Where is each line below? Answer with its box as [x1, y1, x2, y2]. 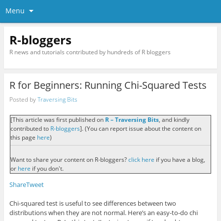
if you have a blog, [154, 155, 205, 164]
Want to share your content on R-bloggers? [10, 155, 127, 164]
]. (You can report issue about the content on [79, 124, 201, 133]
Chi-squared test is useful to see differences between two [9, 198, 176, 208]
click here [126, 155, 154, 164]
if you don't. [30, 164, 64, 173]
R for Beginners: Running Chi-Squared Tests [9, 78, 207, 92]
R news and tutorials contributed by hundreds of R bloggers [9, 47, 171, 56]
